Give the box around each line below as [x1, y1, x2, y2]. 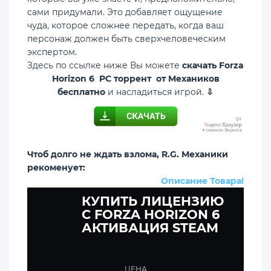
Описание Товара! [161, 175, 244, 187]
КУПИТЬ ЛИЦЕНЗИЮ [82, 194, 224, 209]
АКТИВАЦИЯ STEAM [82, 220, 218, 236]
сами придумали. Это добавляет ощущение [27, 6, 223, 18]
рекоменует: [27, 162, 85, 174]
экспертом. [27, 46, 77, 57]
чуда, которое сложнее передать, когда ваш [27, 19, 224, 31]
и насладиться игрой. [105, 86, 206, 97]
